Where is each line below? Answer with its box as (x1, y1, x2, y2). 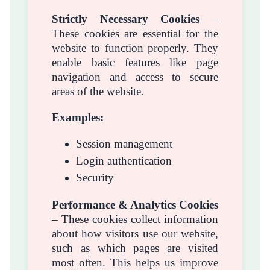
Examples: (52, 110, 104, 124)
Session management (76, 137, 172, 151)
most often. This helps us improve (52, 256, 218, 269)
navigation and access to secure (52, 70, 218, 83)
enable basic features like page (52, 55, 218, 69)
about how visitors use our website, (52, 227, 218, 240)
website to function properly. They (52, 41, 218, 54)
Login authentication (76, 154, 172, 168)
